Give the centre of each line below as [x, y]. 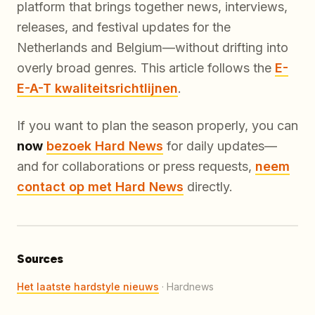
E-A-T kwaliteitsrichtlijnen [97, 88]
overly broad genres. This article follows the [146, 67]
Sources [40, 258]
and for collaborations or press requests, [136, 166]
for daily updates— [220, 146]
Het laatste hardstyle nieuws [88, 286]
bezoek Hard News [105, 146]
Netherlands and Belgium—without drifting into [153, 47]
